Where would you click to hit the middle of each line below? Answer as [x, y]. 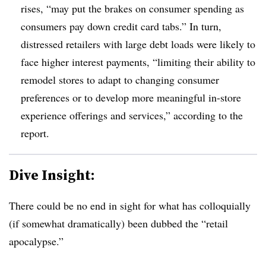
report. [35, 133]
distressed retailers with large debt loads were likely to [138, 44]
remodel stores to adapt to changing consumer [120, 79]
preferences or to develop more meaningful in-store [131, 97]
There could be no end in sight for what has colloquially [130, 205]
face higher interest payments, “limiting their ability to [138, 61]
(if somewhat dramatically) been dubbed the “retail [118, 223]
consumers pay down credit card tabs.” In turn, [121, 26]
